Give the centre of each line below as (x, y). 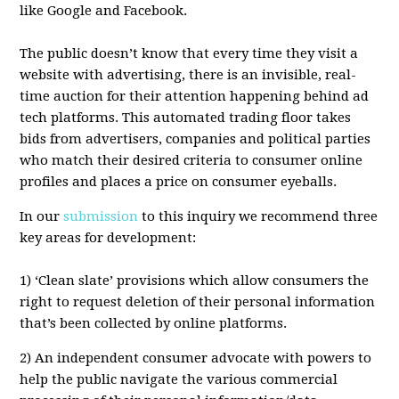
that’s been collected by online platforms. (154, 323)
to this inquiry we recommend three (258, 216)
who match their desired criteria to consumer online (191, 160)
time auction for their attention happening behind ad (195, 96)
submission (101, 216)
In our (42, 216)
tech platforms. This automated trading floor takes (186, 117)
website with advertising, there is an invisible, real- (188, 74)
